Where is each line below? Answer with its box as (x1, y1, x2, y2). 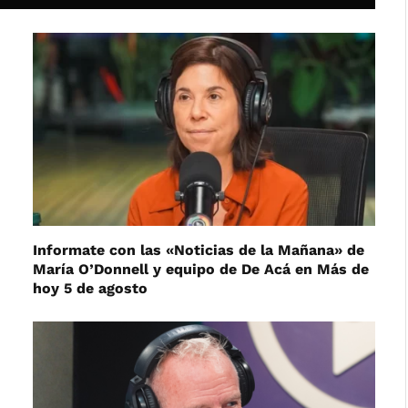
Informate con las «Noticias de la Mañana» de (33, 240, 364, 259)
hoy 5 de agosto (33, 279, 148, 297)
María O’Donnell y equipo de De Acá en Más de (33, 260, 369, 278)
